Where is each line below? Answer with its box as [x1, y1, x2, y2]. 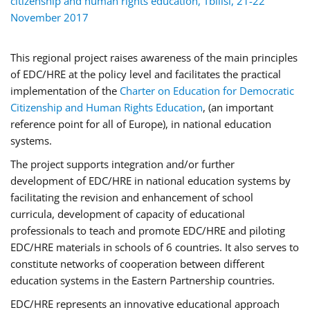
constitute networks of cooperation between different [10, 257, 264, 271]
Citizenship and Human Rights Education [10, 100, 203, 115]
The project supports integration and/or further [10, 157, 235, 172]
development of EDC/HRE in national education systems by [10, 174, 291, 188]
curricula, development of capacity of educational [10, 207, 245, 221]
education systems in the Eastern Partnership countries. [10, 273, 275, 288]
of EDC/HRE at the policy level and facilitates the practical [10, 67, 281, 82]
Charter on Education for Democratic [120, 84, 294, 98]
